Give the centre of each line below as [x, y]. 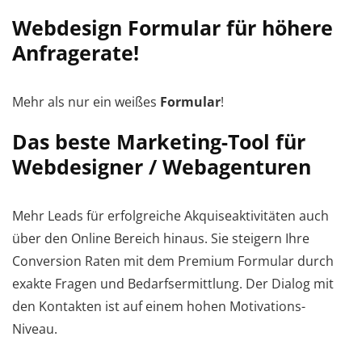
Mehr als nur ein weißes [86, 101]
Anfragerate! [76, 52]
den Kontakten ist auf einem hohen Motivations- [159, 306]
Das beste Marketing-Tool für [159, 141]
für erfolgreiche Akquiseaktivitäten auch [208, 215]
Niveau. [35, 328]
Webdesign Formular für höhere [173, 27]
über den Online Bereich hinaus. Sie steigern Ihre [161, 238]
